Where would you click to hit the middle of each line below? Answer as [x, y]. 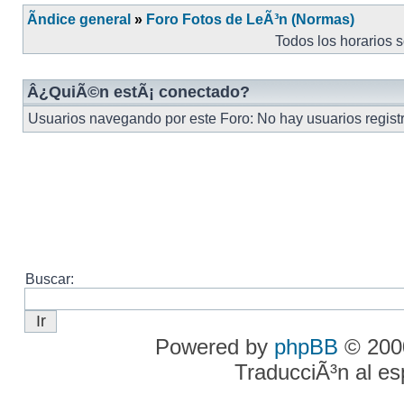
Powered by [215, 347]
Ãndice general [79, 19]
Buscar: [50, 279]
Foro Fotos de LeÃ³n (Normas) [250, 19]
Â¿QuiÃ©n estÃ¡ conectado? [138, 92]
